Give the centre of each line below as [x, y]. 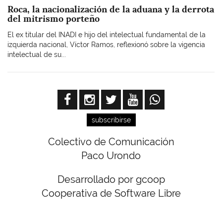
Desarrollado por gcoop [111, 179]
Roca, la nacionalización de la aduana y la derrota [111, 9]
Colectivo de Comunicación [111, 141]
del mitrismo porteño [54, 19]
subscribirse [111, 120]
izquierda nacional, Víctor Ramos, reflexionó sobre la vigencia [106, 44]
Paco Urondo [111, 155]
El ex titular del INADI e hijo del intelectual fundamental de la [107, 34]
